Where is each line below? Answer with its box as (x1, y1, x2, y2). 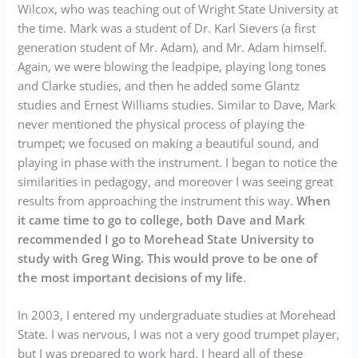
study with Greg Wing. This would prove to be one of (18, 249, 318, 266)
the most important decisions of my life (18, 268, 244, 285)
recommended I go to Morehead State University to (18, 230, 315, 247)
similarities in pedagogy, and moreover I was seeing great (18, 173, 334, 189)
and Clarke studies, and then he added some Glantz (18, 77, 300, 93)
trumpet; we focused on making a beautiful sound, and (18, 134, 320, 151)
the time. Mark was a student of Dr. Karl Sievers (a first (18, 19, 316, 36)
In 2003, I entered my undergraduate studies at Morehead (18, 306, 336, 323)
